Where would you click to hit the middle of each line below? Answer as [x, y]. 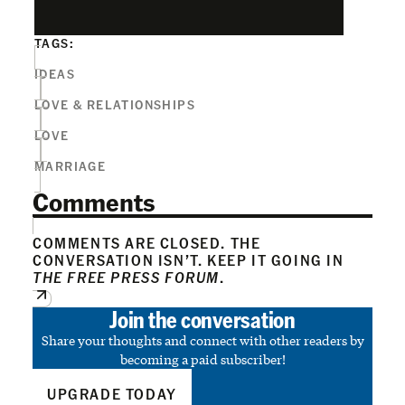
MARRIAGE [71, 165]
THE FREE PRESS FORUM [126, 277]
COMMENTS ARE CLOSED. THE [147, 243]
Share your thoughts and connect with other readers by [202, 340]
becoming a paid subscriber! [202, 359]
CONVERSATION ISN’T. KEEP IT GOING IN [188, 260]
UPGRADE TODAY [112, 394]
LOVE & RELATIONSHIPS [115, 104]
